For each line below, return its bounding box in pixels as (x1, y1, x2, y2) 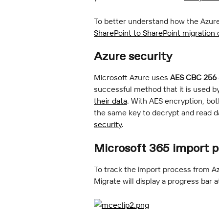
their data (94, 96, 127, 106)
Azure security (94, 49, 172, 65)
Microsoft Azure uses (94, 72, 170, 83)
